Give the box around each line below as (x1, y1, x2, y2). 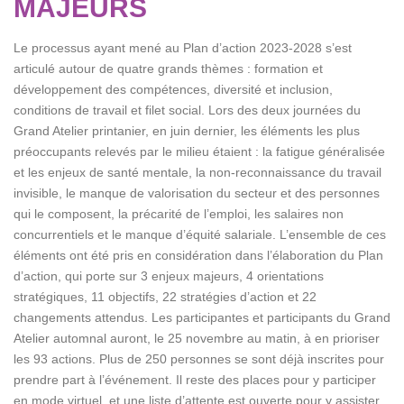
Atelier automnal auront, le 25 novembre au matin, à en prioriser (14, 331, 380, 345)
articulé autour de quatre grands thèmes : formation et (14, 61, 323, 76)
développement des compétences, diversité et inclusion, (14, 82, 333, 96)
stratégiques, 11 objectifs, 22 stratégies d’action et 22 (14, 289, 317, 304)
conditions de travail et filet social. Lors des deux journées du (14, 103, 361, 117)
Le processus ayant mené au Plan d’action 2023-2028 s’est (14, 41, 352, 55)
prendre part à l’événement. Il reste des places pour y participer (14, 372, 376, 387)
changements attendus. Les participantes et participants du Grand (14, 310, 390, 325)
